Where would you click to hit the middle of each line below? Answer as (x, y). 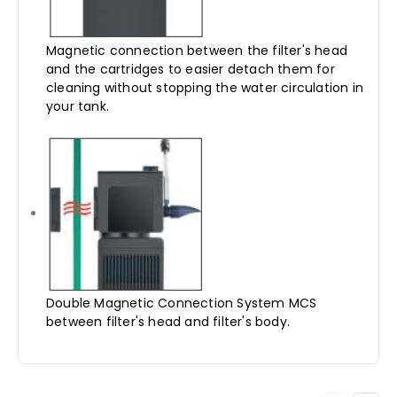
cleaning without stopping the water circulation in (205, 88)
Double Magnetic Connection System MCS (182, 304)
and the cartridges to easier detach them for (191, 70)
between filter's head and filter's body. (168, 322)
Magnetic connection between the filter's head (197, 51)
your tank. (78, 107)
